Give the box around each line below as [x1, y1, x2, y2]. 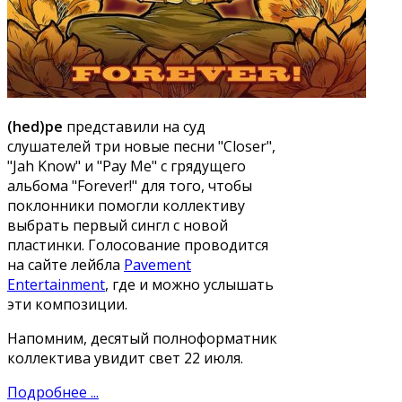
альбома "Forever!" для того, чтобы [7, 175, 252, 196]
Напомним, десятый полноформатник [7, 328, 277, 348]
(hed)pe [7, 116, 63, 136]
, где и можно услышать [105, 274, 274, 294]
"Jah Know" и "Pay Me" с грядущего [7, 155, 246, 176]
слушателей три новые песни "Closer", [7, 135, 275, 156]
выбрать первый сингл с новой [7, 214, 228, 235]
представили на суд [63, 116, 205, 136]
